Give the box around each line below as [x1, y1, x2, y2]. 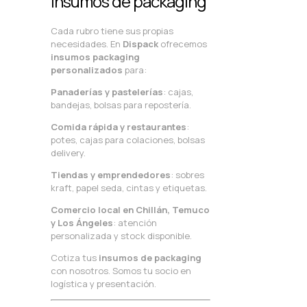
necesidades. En [51, 37, 123, 50]
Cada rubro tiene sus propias [51, 24, 173, 37]
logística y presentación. [51, 277, 156, 290]
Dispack [123, 37, 158, 50]
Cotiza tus [51, 251, 99, 264]
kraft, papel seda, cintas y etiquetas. [51, 181, 207, 194]
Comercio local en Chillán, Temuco [51, 203, 210, 216]
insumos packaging [51, 50, 140, 63]
